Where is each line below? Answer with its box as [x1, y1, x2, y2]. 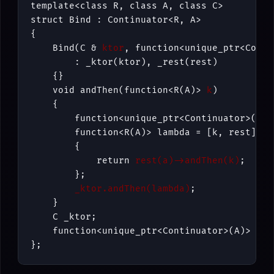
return [31, 155, 135, 166]
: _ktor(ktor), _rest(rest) [31, 57, 218, 68]
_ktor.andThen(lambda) [75, 183, 190, 194]
